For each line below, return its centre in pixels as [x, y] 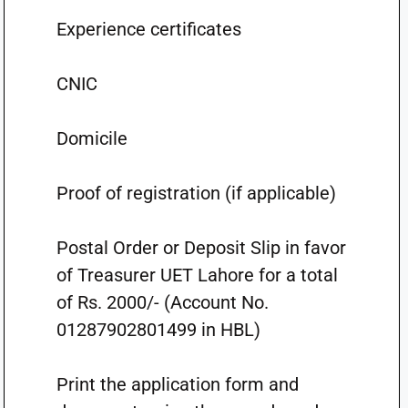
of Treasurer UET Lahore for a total [197, 275]
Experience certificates [148, 29]
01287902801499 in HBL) [158, 330]
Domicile [92, 138]
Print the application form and [177, 384]
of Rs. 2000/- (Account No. [162, 302]
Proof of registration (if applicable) [196, 193]
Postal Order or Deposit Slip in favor [201, 248]
